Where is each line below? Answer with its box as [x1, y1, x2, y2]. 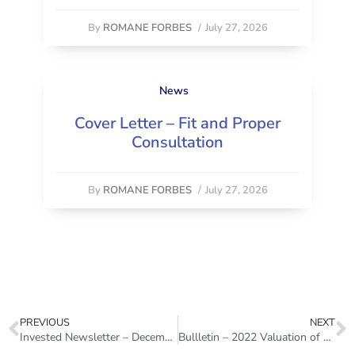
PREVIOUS [20, 315, 70, 330]
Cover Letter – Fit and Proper [74, 112, 281, 134]
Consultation [132, 131, 223, 153]
